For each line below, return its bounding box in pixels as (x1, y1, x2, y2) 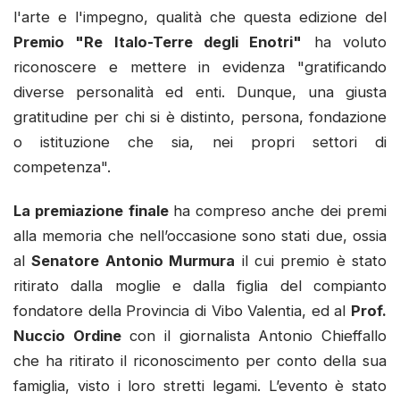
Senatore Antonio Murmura (31, 252, 236, 271)
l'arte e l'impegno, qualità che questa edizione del (13, 7, 387, 26)
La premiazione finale (13, 202, 173, 221)
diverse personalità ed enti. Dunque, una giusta (13, 82, 387, 101)
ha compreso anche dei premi (172, 202, 387, 221)
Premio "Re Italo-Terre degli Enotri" (13, 32, 303, 51)
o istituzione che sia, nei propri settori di (13, 132, 387, 151)
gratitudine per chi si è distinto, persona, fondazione (13, 107, 387, 126)
